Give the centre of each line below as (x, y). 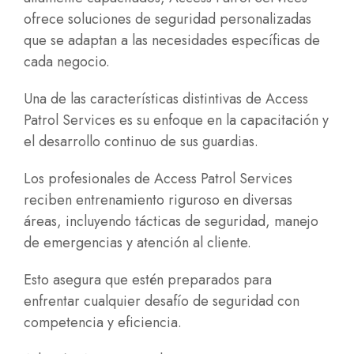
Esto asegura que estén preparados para (148, 280)
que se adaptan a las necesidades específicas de (172, 40)
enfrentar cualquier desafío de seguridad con (162, 301)
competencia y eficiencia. (103, 322)
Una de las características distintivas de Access (166, 99)
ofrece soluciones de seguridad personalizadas (168, 19)
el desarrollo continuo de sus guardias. (141, 141)
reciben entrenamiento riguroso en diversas (158, 200)
